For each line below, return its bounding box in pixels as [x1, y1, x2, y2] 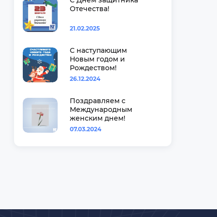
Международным [69, 105, 132, 114]
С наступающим [69, 46, 127, 55]
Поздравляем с [69, 96, 125, 105]
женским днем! [69, 114, 125, 123]
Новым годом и [69, 55, 125, 63]
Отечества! [69, 4, 109, 13]
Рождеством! [69, 63, 117, 72]
